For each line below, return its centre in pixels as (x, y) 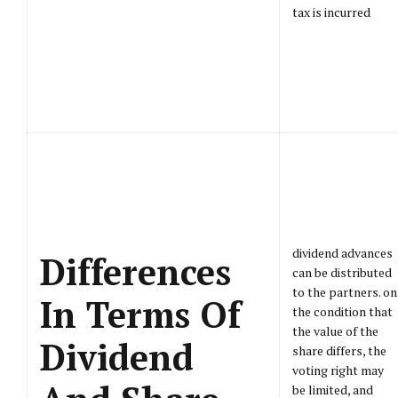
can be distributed (342, 272)
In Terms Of (140, 314)
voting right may (338, 370)
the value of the (335, 331)
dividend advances (342, 253)
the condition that (342, 311)
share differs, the (339, 350)
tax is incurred (331, 12)
